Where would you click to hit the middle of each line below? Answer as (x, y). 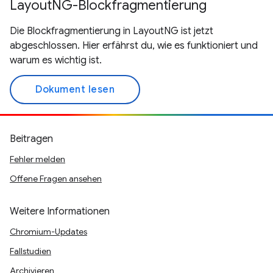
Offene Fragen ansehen (56, 179)
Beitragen (31, 139)
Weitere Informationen (60, 211)
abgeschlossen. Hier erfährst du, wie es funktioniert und (134, 46)
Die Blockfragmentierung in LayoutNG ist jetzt (112, 31)
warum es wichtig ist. (56, 60)
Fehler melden (37, 159)
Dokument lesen (75, 90)
